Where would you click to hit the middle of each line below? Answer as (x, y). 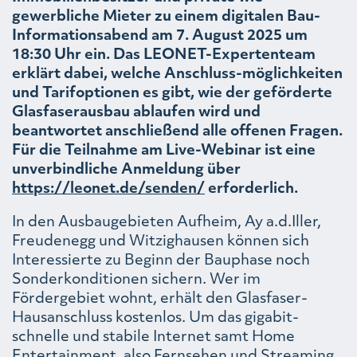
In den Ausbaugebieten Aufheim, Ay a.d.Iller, (167, 221)
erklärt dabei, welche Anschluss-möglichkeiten (177, 73)
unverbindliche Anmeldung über (126, 168)
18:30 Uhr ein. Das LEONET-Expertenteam (164, 53)
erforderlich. (253, 187)
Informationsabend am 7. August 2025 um (160, 34)
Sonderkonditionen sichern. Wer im (136, 278)
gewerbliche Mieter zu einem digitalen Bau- (166, 15)
